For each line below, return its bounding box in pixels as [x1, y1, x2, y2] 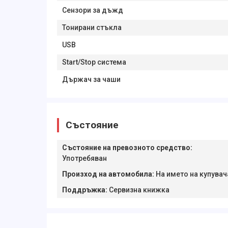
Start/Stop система [62, 58, 126, 66]
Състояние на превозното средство [62, 144, 190, 152]
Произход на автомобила [62, 170, 152, 178]
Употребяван [62, 154, 107, 162]
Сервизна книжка [109, 186, 169, 194]
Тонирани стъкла [62, 23, 122, 32]
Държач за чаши [62, 75, 121, 83]
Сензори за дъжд [62, 6, 123, 14]
